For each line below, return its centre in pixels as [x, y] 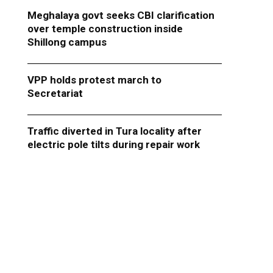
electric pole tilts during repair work [113, 145]
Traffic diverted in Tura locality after [114, 131]
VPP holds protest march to [94, 80]
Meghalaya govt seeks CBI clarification [121, 16]
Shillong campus [67, 42]
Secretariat [57, 94]
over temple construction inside [105, 29]
